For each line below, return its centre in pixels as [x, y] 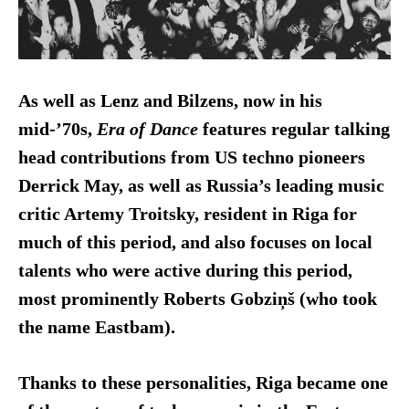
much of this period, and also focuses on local [195, 242]
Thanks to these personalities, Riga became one [203, 383]
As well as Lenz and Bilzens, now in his [170, 100]
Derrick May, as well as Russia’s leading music [201, 185]
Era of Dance [149, 129]
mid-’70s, [57, 129]
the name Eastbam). [96, 327]
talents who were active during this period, [185, 270]
